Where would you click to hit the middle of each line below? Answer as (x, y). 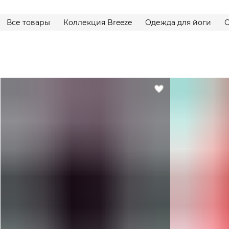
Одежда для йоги (178, 23)
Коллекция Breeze (98, 23)
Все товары (28, 23)
